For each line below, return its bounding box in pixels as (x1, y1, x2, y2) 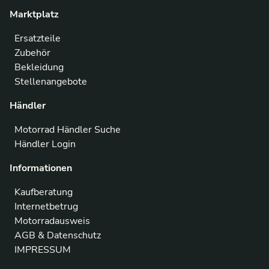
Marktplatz (10, 8, 59, 22)
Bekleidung (14, 61, 64, 74)
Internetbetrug (14, 200, 78, 214)
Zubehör (14, 46, 50, 60)
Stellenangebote (14, 75, 87, 89)
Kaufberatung (14, 186, 73, 199)
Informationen (10, 162, 72, 175)
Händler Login (14, 138, 76, 151)
